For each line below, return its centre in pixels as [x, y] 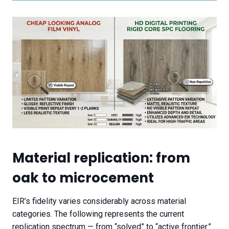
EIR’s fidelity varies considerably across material [99, 201]
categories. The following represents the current [98, 214]
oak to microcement [83, 178]
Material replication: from [101, 158]
